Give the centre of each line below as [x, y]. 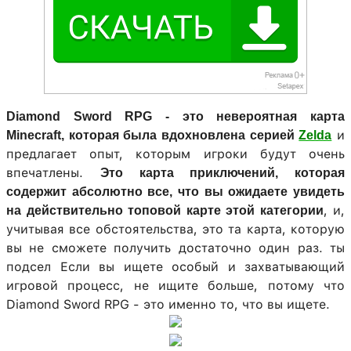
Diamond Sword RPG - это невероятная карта [175, 116]
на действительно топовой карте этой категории [165, 210]
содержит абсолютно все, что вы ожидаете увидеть [175, 192]
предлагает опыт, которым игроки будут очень [175, 154]
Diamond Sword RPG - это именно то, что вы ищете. [168, 304]
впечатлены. [53, 173]
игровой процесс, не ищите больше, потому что [175, 286]
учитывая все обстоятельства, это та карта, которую [175, 229]
